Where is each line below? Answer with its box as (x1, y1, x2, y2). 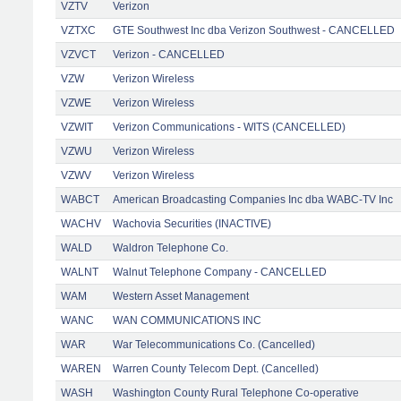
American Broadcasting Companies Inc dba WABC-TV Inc (113, 192, 393, 206)
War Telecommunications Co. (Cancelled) (113, 337, 315, 351)
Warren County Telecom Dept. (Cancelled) (113, 362, 319, 375)
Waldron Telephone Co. (113, 241, 228, 254)
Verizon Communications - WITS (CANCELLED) (113, 120, 346, 133)
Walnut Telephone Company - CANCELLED (113, 265, 327, 278)
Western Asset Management (113, 289, 249, 303)
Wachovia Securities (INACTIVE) (113, 217, 271, 230)
